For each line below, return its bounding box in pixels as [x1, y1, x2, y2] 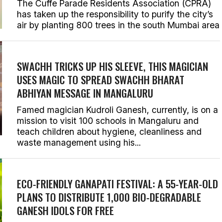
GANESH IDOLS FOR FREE [17, 203, 114, 218]
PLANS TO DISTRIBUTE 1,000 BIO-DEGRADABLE [17, 189, 201, 205]
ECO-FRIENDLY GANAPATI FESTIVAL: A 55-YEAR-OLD [17, 176, 218, 191]
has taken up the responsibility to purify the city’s [17, 9, 213, 19]
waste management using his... [17, 137, 141, 148]
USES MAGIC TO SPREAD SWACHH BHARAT [17, 72, 184, 87]
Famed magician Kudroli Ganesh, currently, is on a [17, 105, 218, 115]
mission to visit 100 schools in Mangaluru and [17, 115, 199, 126]
